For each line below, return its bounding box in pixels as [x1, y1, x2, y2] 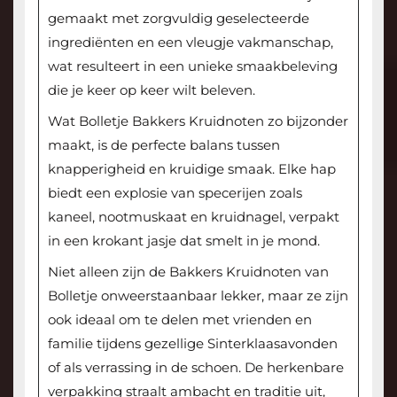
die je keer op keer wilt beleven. [47, 82, 255, 99]
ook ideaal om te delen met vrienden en [47, 311, 312, 329]
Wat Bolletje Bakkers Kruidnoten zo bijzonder [47, 113, 348, 130]
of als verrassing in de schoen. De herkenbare [47, 359, 344, 377]
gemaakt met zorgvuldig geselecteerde [47, 10, 309, 27]
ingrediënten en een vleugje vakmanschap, [47, 34, 333, 51]
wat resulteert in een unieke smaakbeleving [47, 58, 338, 75]
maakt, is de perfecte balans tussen [47, 136, 280, 154]
